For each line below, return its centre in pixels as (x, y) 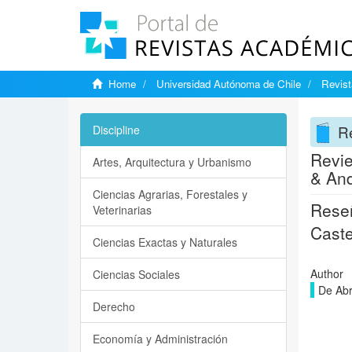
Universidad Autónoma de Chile (229, 84)
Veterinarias (122, 210)
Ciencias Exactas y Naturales (165, 242)
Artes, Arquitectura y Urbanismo (172, 162)
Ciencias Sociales (136, 274)
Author (326, 273)
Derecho (114, 306)
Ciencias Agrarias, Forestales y (170, 194)
